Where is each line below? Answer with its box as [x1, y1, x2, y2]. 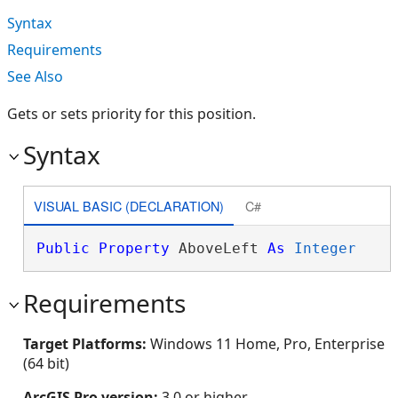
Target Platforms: [23, 334, 150, 354]
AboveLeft [169, 240, 267, 257]
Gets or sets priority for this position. [7, 104, 256, 123]
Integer [293, 240, 356, 257]
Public [36, 240, 90, 257]
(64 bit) [23, 354, 69, 373]
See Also [7, 67, 63, 86]
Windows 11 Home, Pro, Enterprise [150, 334, 385, 354]
